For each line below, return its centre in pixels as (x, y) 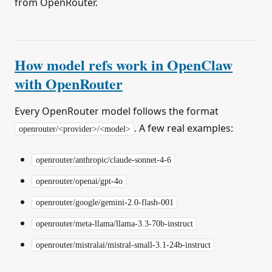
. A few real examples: (184, 128)
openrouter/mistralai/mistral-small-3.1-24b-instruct (123, 245)
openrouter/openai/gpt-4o (79, 181)
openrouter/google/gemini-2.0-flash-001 (104, 202)
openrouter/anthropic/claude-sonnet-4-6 (103, 160)
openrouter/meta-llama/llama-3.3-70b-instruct (114, 223)
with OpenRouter (69, 83)
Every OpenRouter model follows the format (117, 111)
